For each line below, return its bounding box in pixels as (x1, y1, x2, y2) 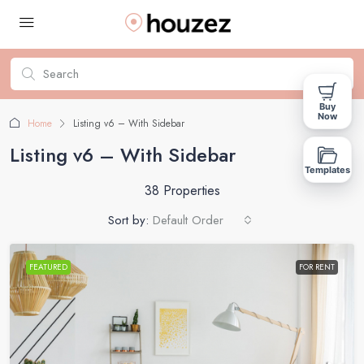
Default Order (153, 211, 223, 229)
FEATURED (29, 261, 67, 273)
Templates (304, 164, 351, 175)
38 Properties (144, 181, 220, 200)
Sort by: (108, 211, 149, 229)
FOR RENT (299, 261, 335, 273)
